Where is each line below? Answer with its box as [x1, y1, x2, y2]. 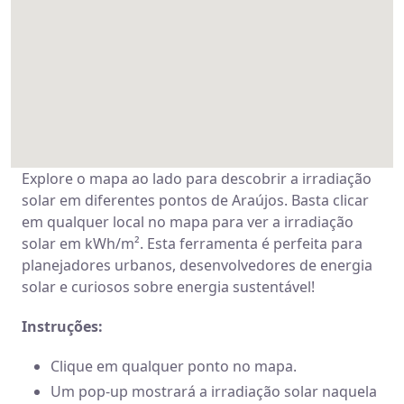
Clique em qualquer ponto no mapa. [50, 356, 297, 376]
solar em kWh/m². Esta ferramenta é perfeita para [22, 234, 363, 253]
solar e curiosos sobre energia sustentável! [22, 277, 315, 297]
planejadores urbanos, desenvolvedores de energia [22, 255, 372, 275]
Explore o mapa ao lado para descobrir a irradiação [22, 169, 372, 188]
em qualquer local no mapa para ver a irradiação [22, 212, 353, 232]
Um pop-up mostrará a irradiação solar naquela [50, 381, 377, 401]
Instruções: [22, 317, 103, 336]
